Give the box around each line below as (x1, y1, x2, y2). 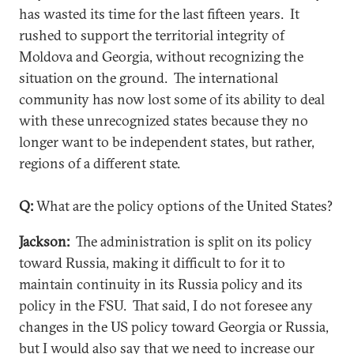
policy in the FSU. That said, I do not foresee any (19, 296, 313, 314)
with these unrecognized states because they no (19, 111, 308, 130)
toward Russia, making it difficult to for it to (19, 253, 285, 272)
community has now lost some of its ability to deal (19, 89, 325, 108)
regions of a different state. (19, 153, 180, 172)
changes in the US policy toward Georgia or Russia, (19, 317, 329, 336)
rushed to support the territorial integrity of (19, 25, 284, 44)
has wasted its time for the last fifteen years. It (19, 4, 299, 23)
